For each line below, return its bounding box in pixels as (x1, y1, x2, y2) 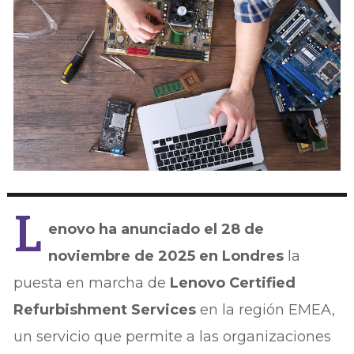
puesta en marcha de (13, 274, 171, 292)
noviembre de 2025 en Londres (48, 247, 284, 265)
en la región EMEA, (196, 301, 336, 319)
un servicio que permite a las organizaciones (13, 328, 332, 346)
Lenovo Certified (170, 274, 296, 292)
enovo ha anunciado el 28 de (48, 220, 265, 239)
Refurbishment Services (13, 301, 197, 319)
